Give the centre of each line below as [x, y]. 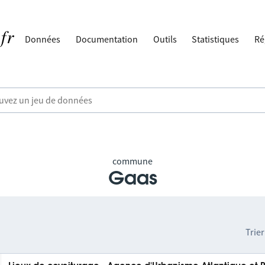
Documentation [107, 39]
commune [132, 161]
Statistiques [216, 39]
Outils [165, 39]
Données [43, 39]
